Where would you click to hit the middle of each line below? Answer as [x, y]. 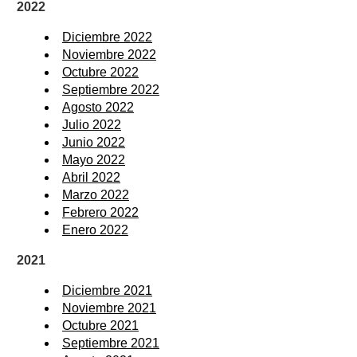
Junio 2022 [94, 143]
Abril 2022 [91, 178]
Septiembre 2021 [111, 343]
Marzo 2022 [96, 195]
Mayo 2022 [94, 160]
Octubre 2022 [100, 73]
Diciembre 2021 [107, 291]
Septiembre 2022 [111, 90]
